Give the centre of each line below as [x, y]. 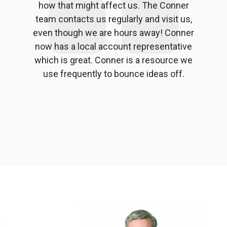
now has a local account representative [113, 46]
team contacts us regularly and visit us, [113, 19]
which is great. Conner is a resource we [113, 60]
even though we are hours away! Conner [113, 32]
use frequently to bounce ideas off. [113, 73]
